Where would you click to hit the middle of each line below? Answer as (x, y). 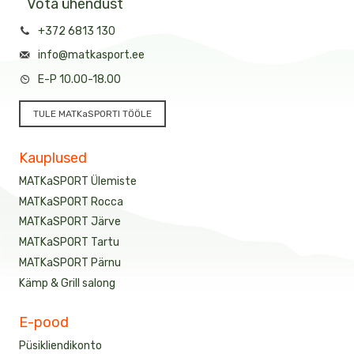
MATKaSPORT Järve (70, 222)
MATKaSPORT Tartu (69, 243)
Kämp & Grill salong (67, 283)
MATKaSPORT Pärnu (70, 262)
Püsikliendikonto (60, 345)
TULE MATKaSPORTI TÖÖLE (92, 113)
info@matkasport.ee (91, 55)
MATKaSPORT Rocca (71, 201)
